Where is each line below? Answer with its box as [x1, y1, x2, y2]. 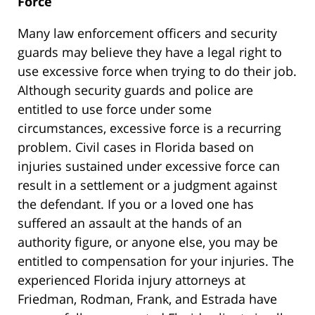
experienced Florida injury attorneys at [18, 271, 245, 289]
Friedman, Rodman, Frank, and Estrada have [18, 290, 277, 308]
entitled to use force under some [18, 101, 212, 118]
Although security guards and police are [18, 82, 253, 99]
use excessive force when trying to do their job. [18, 63, 297, 80]
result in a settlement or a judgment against [18, 176, 277, 194]
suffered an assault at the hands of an [18, 214, 242, 232]
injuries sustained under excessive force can [18, 157, 280, 175]
